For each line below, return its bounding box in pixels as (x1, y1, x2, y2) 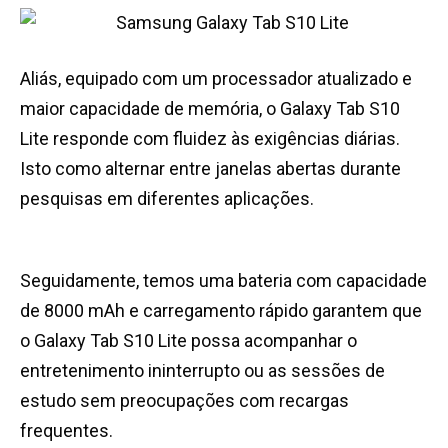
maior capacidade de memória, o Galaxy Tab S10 (20, 98, 400, 120)
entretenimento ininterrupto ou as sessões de (20, 360, 385, 382)
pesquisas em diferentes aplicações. (20, 188, 314, 210)
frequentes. (20, 420, 113, 442)
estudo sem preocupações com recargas (20, 390, 349, 412)
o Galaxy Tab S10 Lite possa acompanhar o (20, 330, 357, 352)
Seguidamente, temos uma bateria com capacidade (20, 270, 427, 292)
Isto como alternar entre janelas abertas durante (20, 158, 401, 180)
